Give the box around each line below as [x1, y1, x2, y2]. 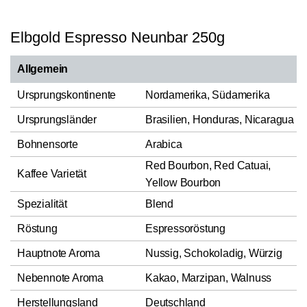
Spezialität [17, 197, 67, 210]
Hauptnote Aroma [17, 247, 100, 259]
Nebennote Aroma [17, 271, 103, 284]
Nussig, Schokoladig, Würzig [145, 247, 282, 259]
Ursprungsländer [17, 113, 97, 125]
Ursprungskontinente [17, 88, 116, 101]
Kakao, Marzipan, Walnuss [145, 271, 272, 284]
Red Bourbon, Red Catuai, [145, 159, 271, 171]
